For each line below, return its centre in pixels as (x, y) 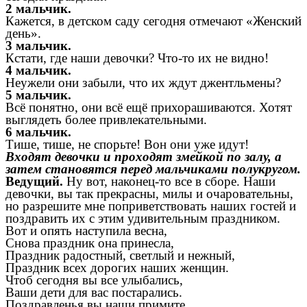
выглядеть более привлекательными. (106, 119)
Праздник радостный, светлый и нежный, (120, 255)
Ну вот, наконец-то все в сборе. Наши (171, 181)
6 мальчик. (38, 132)
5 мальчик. (38, 95)
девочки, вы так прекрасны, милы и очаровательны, (149, 193)
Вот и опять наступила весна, (86, 230)
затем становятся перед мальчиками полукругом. (153, 169)
